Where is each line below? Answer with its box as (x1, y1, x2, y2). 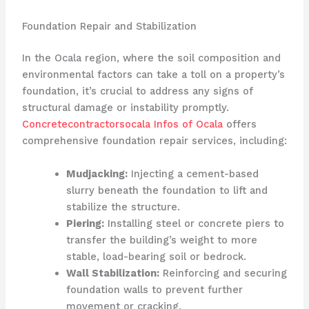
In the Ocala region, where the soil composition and (21, 52, 281, 65)
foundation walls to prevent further (66, 283, 243, 296)
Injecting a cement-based (127, 167, 259, 180)
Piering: (66, 217, 104, 230)
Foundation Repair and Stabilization (21, 20, 197, 33)
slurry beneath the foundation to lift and (66, 183, 268, 197)
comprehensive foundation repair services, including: (21, 134, 287, 148)
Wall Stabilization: (66, 266, 159, 279)
